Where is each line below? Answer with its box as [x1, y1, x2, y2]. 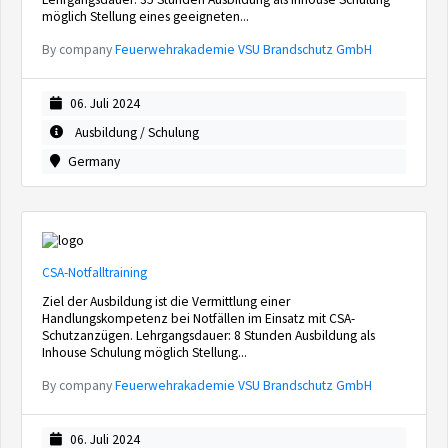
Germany [68, 153, 120, 170]
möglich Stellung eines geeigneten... [42, 8, 249, 25]
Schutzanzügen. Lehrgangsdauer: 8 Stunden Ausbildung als [42, 327, 375, 344]
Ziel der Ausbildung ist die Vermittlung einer [42, 293, 290, 310]
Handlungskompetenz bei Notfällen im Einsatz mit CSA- [42, 310, 355, 327]
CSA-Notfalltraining [42, 264, 147, 281]
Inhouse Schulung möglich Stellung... [42, 344, 247, 361]
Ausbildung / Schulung [72, 124, 199, 141]
